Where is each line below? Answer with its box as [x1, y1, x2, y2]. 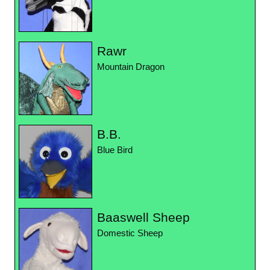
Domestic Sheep [97, 228, 163, 239]
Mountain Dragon [97, 62, 165, 72]
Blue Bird [97, 145, 133, 155]
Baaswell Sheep [97, 210, 190, 225]
